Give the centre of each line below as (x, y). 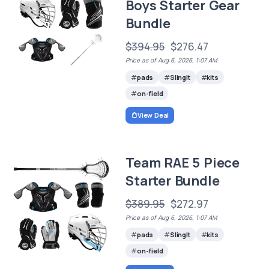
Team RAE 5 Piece (183, 163)
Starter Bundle (173, 181)
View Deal (153, 115)
